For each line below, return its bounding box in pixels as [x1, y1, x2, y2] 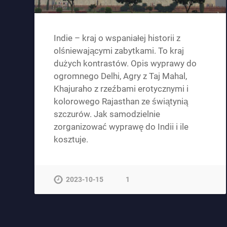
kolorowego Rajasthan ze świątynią [54, 96, 188, 107]
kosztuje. [54, 134, 89, 145]
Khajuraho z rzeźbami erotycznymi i [54, 84, 189, 94]
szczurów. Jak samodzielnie [54, 109, 161, 120]
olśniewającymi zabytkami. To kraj [54, 46, 184, 56]
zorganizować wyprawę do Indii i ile [54, 122, 189, 132]
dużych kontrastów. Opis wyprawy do [54, 58, 197, 69]
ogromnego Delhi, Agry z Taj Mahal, [54, 71, 187, 82]
